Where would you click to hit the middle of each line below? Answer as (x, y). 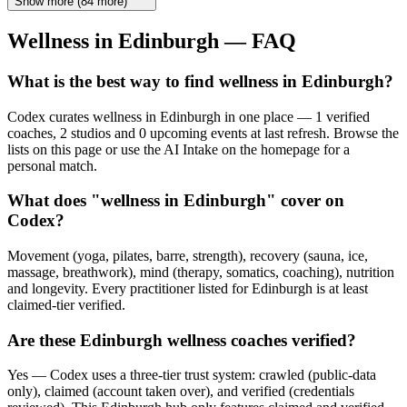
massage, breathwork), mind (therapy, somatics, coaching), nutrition (201, 272)
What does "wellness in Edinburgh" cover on (176, 201)
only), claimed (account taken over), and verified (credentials (181, 392)
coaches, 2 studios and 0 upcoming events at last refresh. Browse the (203, 133)
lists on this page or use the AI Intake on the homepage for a (179, 149)
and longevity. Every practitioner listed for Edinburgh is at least (188, 288)
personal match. (52, 165)
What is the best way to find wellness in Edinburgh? (200, 81)
